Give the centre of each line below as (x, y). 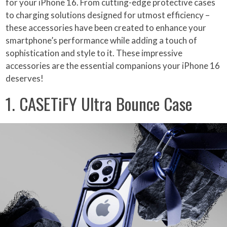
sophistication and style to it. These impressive (94, 53)
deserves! (25, 79)
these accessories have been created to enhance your (106, 28)
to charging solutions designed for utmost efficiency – (108, 15)
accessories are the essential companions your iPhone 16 (113, 66)
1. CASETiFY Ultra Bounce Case (99, 104)
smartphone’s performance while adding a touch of (102, 41)
